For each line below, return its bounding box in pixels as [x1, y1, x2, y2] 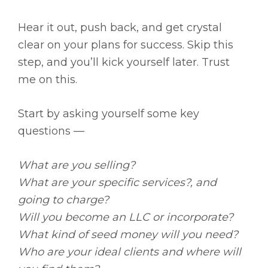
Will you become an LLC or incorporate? [18, 211, 233, 224]
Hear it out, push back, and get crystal [18, 21, 222, 35]
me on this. [18, 73, 77, 87]
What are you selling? [18, 159, 135, 172]
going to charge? [18, 193, 109, 207]
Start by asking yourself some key [18, 107, 199, 121]
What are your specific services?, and [18, 176, 220, 190]
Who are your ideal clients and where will [18, 245, 241, 259]
